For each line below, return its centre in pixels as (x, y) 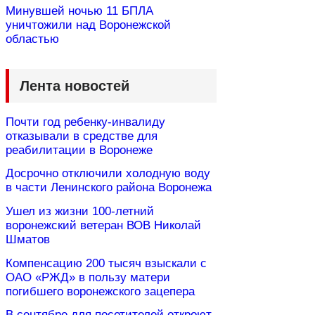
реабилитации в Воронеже (79, 150)
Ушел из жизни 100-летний (80, 211)
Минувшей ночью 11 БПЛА (79, 11)
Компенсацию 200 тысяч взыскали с (106, 263)
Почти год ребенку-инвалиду (85, 122)
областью (32, 39)
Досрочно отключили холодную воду (108, 174)
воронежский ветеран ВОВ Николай (103, 225)
